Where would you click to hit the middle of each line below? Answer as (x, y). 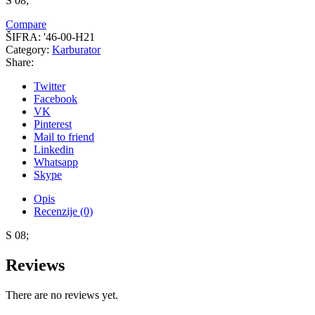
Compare (26, 24)
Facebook (56, 98)
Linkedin (54, 149)
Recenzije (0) (63, 211)
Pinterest (53, 124)
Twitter (50, 86)
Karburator (76, 49)
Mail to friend (64, 136)
